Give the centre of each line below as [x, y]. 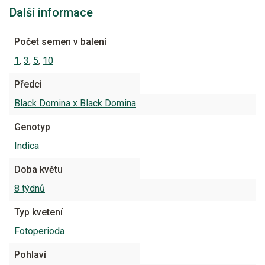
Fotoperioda [39, 231]
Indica [27, 146]
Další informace [51, 12]
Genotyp [32, 127]
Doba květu [38, 169]
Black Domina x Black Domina [75, 103]
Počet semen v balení [60, 41]
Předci [28, 84]
